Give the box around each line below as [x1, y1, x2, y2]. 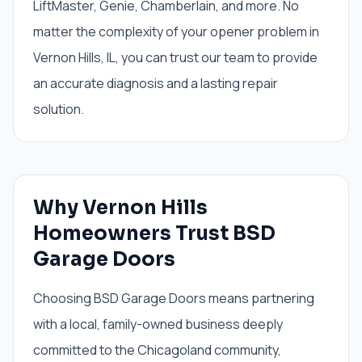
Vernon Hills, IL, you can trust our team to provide [33, 48, 318, 66]
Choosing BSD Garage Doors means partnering [33, 289, 314, 307]
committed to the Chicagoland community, [33, 341, 281, 359]
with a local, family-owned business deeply [33, 315, 283, 333]
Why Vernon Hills [33, 196, 208, 220]
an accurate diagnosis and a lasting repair [33, 74, 278, 92]
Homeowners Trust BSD [33, 221, 276, 246]
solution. [33, 100, 84, 118]
